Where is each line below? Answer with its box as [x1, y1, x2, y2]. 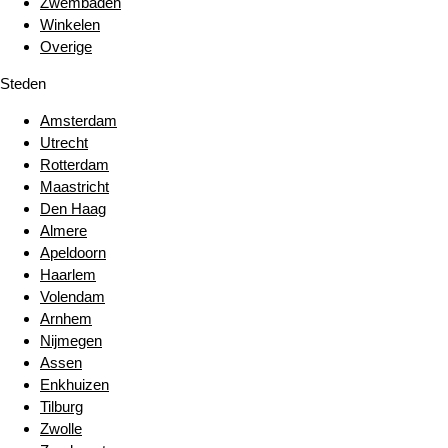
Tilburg [40, 397, 83, 415]
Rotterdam [40, 155, 109, 173]
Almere [40, 221, 87, 239]
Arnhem [40, 309, 92, 327]
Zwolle [40, 419, 82, 437]
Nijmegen [40, 331, 102, 349]
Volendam [40, 287, 105, 305]
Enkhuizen [40, 375, 109, 393]
